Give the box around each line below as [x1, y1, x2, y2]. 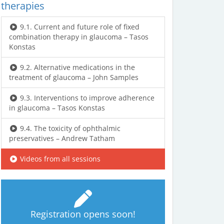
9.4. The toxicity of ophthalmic [17, 123, 120, 133]
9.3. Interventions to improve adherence [17, 92, 154, 102]
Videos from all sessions [17, 153, 100, 163]
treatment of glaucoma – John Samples [9, 72, 138, 82]
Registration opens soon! [30, 207, 135, 220]
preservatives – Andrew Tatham [9, 133, 115, 143]
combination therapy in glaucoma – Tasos [9, 31, 148, 41]
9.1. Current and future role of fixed [17, 21, 139, 31]
